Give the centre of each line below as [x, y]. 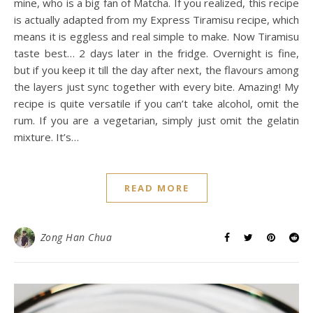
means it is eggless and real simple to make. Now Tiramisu [156, 36]
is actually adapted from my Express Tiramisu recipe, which [156, 19]
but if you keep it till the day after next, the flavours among [156, 70]
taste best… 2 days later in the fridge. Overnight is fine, [156, 53]
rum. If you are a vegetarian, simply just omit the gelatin [156, 120]
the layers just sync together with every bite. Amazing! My [156, 86]
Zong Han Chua [76, 237]
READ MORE [156, 188]
